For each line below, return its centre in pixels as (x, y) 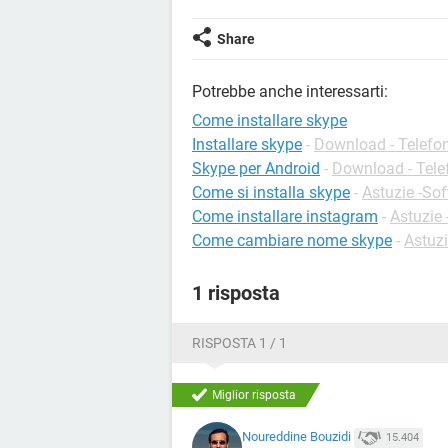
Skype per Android (256, 168)
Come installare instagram (285, 216)
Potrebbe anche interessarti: (290, 91)
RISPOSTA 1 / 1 (239, 343)
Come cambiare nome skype (292, 240)
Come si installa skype (271, 192)
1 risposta (236, 293)
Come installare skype (269, 120)
